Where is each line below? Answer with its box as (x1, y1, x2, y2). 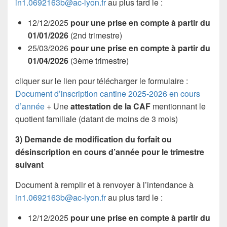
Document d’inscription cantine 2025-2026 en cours (15, 87, 200, 99)
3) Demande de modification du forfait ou (15, 133, 172, 145)
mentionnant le (153, 100, 206, 112)
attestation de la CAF (70, 100, 153, 112)
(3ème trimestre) (68, 54, 129, 66)
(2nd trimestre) (68, 29, 122, 41)
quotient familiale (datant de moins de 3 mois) (15, 112, 178, 125)
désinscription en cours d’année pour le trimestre (15, 145, 204, 158)
